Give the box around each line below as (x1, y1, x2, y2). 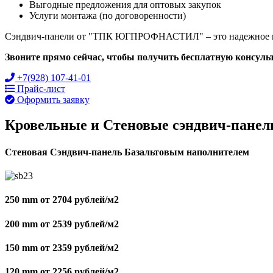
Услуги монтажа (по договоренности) (29, 10, 186, 21)
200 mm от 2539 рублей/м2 (5, 218, 119, 229)
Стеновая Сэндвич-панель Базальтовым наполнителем (5, 146, 249, 157)
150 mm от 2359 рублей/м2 (5, 242, 119, 253)
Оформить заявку (17, 94, 90, 105)
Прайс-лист (17, 83, 65, 94)
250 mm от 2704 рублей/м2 (5, 194, 119, 205)
